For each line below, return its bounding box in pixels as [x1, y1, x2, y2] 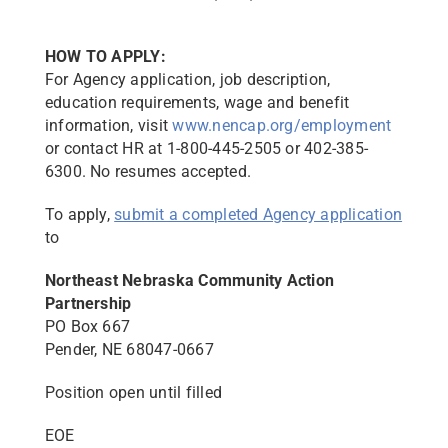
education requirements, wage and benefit [44, 93, 350, 112]
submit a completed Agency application [114, 205, 403, 224]
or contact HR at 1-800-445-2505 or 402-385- [44, 139, 369, 158]
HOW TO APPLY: [44, 47, 166, 66]
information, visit [44, 116, 173, 135]
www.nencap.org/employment [172, 116, 392, 135]
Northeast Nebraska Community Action [44, 271, 335, 290]
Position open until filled [44, 383, 223, 402]
